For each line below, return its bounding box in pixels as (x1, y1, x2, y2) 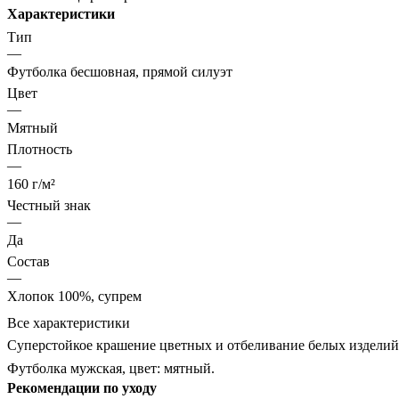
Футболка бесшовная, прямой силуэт (7, 63, 232, 79)
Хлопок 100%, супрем (7, 288, 142, 304)
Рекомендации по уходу (7, 379, 157, 395)
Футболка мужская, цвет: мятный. (7, 360, 215, 376)
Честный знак (7, 197, 91, 213)
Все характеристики (7, 314, 130, 330)
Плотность (7, 141, 72, 157)
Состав (7, 253, 50, 269)
